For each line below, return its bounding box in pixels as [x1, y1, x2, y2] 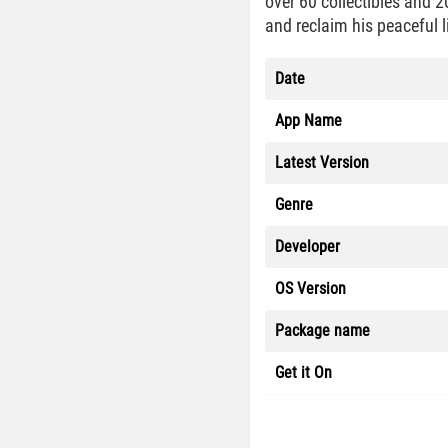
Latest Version [275, 153, 369, 172]
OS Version [275, 279, 346, 298]
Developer [275, 237, 340, 256]
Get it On [275, 363, 332, 382]
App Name [275, 111, 342, 130]
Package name [275, 321, 370, 340]
